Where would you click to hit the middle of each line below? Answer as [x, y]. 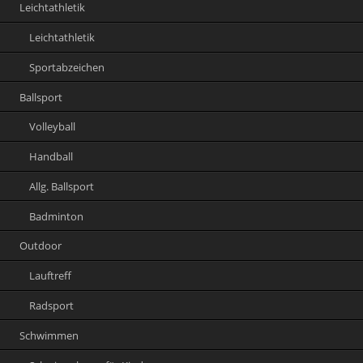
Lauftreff [51, 276]
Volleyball [53, 127]
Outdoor [41, 246]
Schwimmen [49, 335]
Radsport [52, 306]
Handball [51, 157]
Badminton [57, 216]
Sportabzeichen [67, 67]
